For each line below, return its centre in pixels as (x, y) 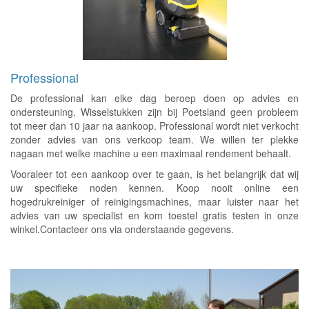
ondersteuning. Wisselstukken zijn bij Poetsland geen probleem (154, 112)
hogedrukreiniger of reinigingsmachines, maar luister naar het (154, 202)
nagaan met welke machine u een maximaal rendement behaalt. (151, 153)
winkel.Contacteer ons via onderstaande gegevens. (123, 229)
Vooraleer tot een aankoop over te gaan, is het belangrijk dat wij (154, 174)
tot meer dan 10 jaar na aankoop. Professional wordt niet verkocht (154, 126)
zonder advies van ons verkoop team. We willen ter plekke (154, 140)
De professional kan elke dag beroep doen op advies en (154, 98)
